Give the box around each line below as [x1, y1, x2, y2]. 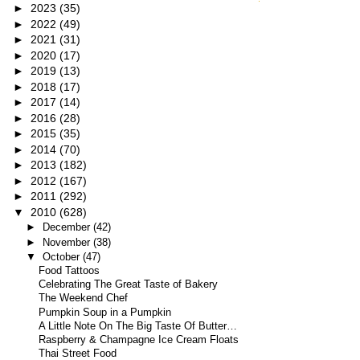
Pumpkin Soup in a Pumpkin [39, 306, 172, 318]
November [42, 235, 93, 248]
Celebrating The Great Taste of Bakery [39, 279, 219, 291]
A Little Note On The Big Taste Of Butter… [39, 320, 238, 332]
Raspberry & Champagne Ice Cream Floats [39, 333, 239, 346]
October [42, 250, 83, 263]
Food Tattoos [39, 265, 100, 277]
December [42, 221, 93, 234]
